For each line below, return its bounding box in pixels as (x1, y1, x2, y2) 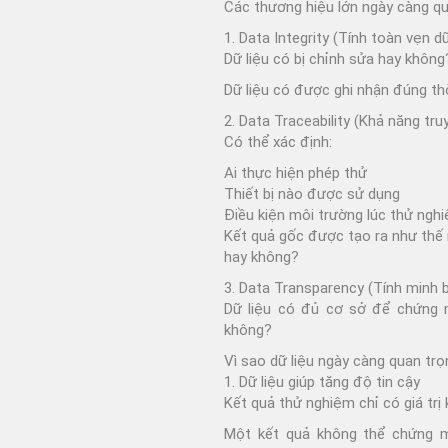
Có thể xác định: (224, 132, 332, 151)
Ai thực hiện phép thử (224, 163, 367, 182)
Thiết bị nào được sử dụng (224, 184, 400, 203)
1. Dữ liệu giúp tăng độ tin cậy (224, 372, 420, 391)
